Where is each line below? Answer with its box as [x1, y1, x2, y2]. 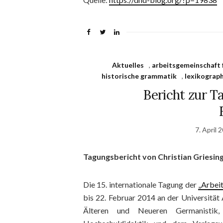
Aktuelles [111, 61, 144, 69]
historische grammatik [102, 72, 177, 80]
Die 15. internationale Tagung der [83, 180, 199, 189]
